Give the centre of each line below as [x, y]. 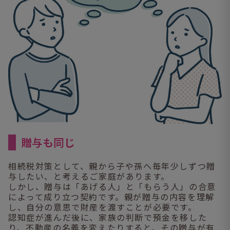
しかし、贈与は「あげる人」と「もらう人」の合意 [112, 186]
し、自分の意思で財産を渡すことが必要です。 [103, 207]
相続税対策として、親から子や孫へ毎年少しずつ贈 [112, 166]
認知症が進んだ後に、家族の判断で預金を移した [108, 217]
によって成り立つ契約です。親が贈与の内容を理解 [111, 196]
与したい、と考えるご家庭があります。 [89, 176]
